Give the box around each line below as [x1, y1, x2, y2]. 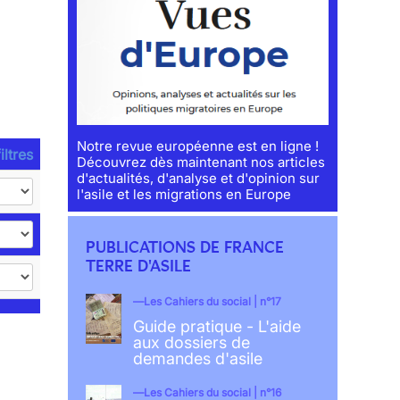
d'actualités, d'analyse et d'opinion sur [77, 170, 321, 187]
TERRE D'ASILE [86, 256, 192, 277]
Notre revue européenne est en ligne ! [77, 137, 320, 155]
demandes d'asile [132, 349, 262, 369]
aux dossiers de [132, 333, 250, 353]
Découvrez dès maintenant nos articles [77, 154, 326, 171]
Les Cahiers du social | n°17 [143, 295, 281, 309]
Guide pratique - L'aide [132, 317, 301, 337]
